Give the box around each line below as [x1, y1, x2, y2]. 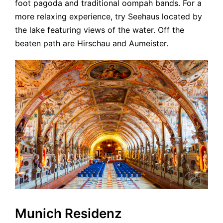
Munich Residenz [15, 205, 122, 221]
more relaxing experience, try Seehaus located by [15, 11, 202, 22]
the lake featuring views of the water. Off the [15, 25, 184, 35]
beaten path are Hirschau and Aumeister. [15, 38, 168, 49]
